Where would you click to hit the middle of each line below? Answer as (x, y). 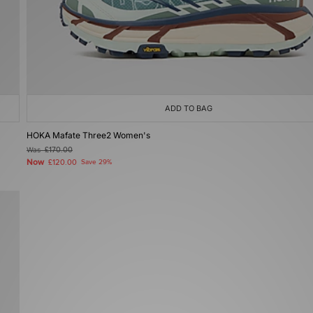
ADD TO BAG (189, 108)
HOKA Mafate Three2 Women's (88, 135)
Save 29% (96, 162)
